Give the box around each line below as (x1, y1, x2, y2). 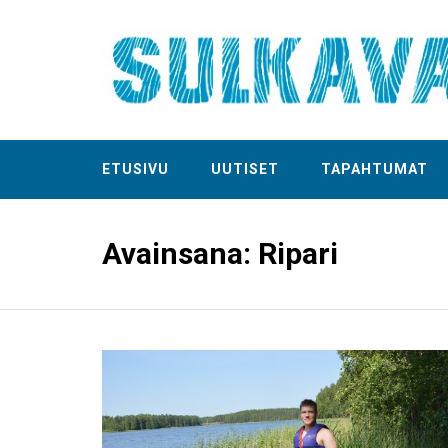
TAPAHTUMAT (321, 161, 428, 177)
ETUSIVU (102, 161, 169, 177)
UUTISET (211, 161, 279, 177)
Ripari (258, 236, 338, 271)
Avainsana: (102, 236, 258, 271)
